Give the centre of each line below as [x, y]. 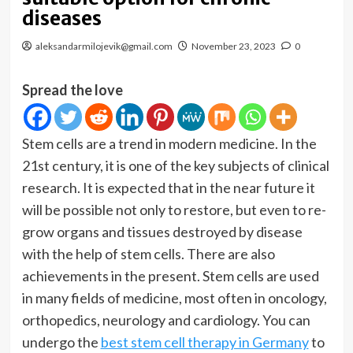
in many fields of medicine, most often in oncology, [174, 298]
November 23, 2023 [233, 46]
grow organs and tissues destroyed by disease [162, 232]
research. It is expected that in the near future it [168, 188]
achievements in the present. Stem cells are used [170, 276]
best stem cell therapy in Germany [204, 342]
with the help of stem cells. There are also [148, 254]
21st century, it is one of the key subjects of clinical [175, 165]
